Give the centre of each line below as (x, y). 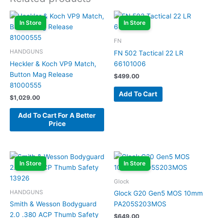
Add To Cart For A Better (57, 115)
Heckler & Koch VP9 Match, (53, 64)
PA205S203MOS (140, 204)
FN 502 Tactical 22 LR (149, 53)
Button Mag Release (41, 75)
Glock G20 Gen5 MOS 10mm (158, 193)
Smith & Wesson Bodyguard (53, 204)
